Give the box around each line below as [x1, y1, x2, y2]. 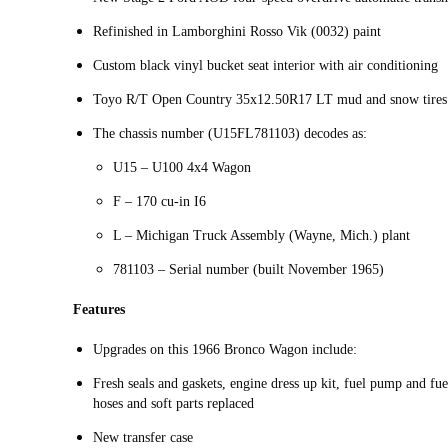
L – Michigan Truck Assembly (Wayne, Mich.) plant [113, 227, 410, 243]
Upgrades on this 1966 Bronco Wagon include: [93, 341, 357, 357]
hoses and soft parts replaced [93, 395, 254, 411]
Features [73, 301, 125, 317]
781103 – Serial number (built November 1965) [113, 261, 384, 277]
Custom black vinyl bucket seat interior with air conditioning [93, 57, 438, 73]
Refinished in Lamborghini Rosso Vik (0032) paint [93, 23, 381, 39]
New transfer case [93, 429, 193, 445]
